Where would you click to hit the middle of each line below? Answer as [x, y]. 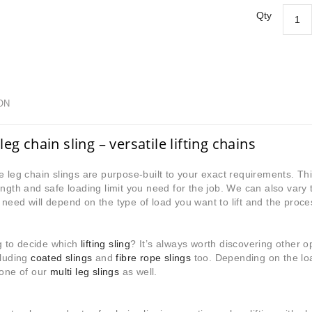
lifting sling [106, 244]
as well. [138, 272]
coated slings [62, 258]
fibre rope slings [154, 258]
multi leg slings [85, 272]
